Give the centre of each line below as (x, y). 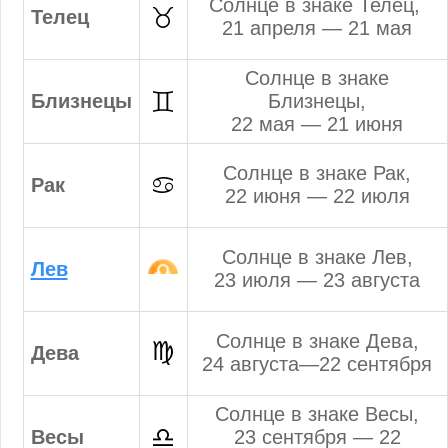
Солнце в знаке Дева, (317, 340)
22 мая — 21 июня (317, 123)
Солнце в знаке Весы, (317, 413)
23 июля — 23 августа (317, 279)
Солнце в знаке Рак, (317, 172)
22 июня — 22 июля (317, 195)
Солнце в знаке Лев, (317, 256)
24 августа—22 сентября (317, 363)
